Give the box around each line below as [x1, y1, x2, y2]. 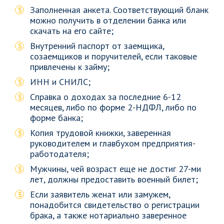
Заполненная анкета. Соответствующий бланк [30, 4, 208, 15]
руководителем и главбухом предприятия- [30, 137, 195, 149]
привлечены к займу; [30, 61, 109, 72]
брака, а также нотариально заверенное [30, 209, 186, 221]
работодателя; [30, 148, 89, 159]
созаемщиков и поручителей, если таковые [30, 50, 197, 62]
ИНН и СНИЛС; [30, 76, 90, 87]
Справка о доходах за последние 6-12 [30, 91, 181, 102]
